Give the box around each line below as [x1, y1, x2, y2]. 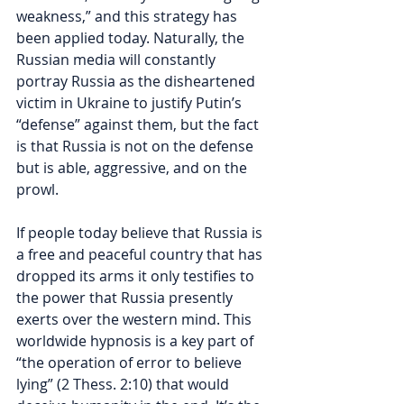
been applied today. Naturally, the [16, 27, 248, 48]
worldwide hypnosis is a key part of [16, 330, 257, 351]
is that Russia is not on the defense [16, 135, 257, 156]
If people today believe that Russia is [16, 222, 266, 243]
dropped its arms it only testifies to [16, 265, 258, 286]
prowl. [16, 179, 66, 199]
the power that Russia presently [16, 287, 236, 308]
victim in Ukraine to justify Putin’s [16, 92, 245, 113]
